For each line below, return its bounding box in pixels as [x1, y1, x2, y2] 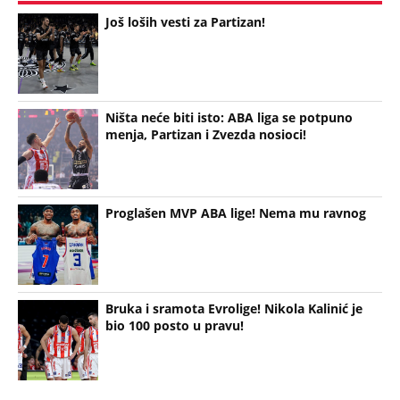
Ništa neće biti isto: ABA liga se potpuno [105, 108, 353, 126]
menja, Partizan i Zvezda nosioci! [105, 125, 306, 143]
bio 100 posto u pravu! [105, 316, 244, 334]
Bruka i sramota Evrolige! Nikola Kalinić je [105, 299, 362, 317]
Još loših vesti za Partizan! [105, 12, 265, 30]
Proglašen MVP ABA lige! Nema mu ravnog [105, 204, 366, 221]
